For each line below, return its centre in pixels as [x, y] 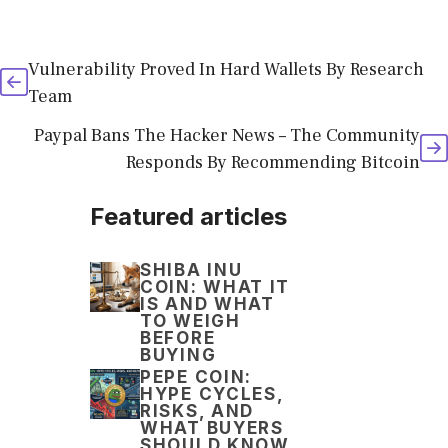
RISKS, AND [197, 411]
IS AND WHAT [207, 304]
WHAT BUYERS [212, 428]
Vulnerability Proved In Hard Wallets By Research [226, 70]
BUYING [178, 355]
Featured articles [188, 217]
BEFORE [178, 338]
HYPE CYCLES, [212, 394]
